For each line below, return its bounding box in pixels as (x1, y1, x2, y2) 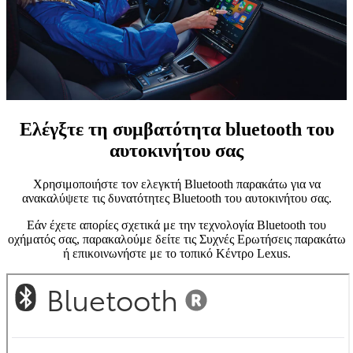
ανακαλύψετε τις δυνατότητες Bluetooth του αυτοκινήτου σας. (21, 191, 332, 206)
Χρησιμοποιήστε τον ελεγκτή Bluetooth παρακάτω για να (32, 177, 321, 191)
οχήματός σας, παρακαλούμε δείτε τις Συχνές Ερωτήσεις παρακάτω (7, 232, 346, 247)
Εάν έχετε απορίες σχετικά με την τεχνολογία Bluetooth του (27, 218, 326, 232)
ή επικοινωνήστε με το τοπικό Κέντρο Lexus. (62, 247, 291, 261)
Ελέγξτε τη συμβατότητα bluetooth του (19, 119, 334, 140)
